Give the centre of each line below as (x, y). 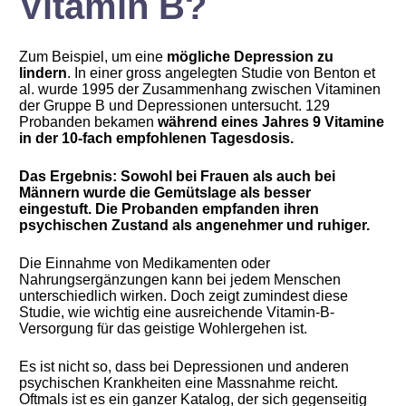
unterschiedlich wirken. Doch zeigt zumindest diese (184, 296)
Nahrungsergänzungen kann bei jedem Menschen (180, 280)
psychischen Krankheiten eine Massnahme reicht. (179, 383)
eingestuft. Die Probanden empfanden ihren (169, 209)
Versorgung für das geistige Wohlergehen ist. (164, 329)
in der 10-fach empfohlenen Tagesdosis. (157, 138)
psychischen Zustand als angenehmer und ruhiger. (195, 225)
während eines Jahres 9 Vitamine (270, 122)
